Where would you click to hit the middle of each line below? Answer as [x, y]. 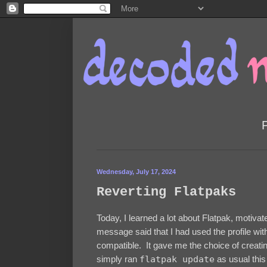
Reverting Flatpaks [166, 193]
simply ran [118, 259]
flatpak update [177, 260]
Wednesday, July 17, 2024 [136, 171]
